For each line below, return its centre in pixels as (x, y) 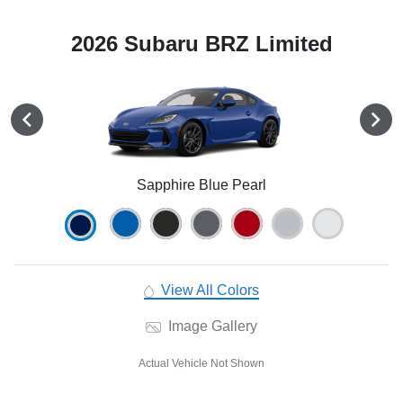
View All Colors (208, 291)
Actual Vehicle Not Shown (201, 364)
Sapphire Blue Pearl (201, 185)
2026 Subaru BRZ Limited (201, 44)
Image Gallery (210, 327)
